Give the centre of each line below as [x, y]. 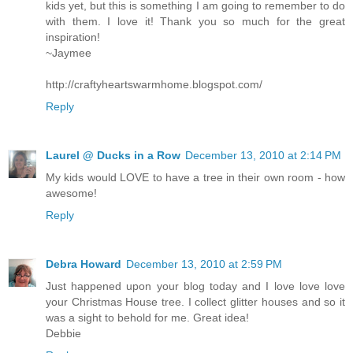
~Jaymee [69, 52]
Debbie [63, 333]
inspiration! [73, 37]
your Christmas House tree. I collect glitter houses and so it [195, 301]
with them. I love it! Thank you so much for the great [195, 21]
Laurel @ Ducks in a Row [113, 155]
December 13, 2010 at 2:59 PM [204, 264]
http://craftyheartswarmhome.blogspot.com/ [154, 84]
